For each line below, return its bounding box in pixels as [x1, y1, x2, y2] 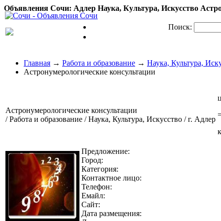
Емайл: [81, 191, 105, 200]
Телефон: [81, 183, 112, 191]
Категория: [81, 165, 118, 173]
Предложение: [81, 147, 130, 155]
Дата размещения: [81, 209, 142, 218]
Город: [81, 156, 103, 164]
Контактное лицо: [81, 174, 142, 182]
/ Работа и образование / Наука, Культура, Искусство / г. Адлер [5, 115, 216, 123]
